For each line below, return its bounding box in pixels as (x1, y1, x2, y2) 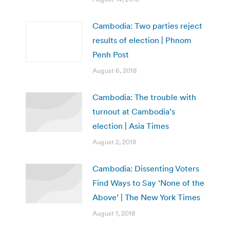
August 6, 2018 (92, 66, 137, 75)
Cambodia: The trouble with (92, 91, 196, 102)
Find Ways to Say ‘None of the (92, 177, 204, 188)
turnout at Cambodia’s (92, 106, 175, 117)
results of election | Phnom (92, 34, 191, 45)
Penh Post (92, 49, 129, 60)
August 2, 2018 (92, 137, 136, 146)
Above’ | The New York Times (92, 191, 200, 202)
